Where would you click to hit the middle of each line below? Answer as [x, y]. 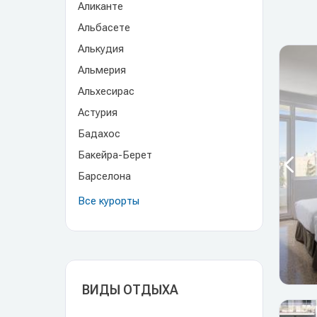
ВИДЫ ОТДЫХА [130, 290]
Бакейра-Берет [115, 155]
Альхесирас [106, 91]
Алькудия [101, 49]
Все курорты [109, 201]
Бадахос [99, 134]
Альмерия [102, 70]
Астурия [98, 113]
